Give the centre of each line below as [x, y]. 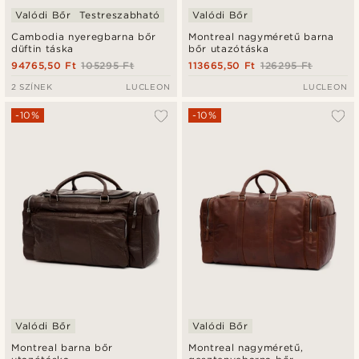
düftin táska [42, 49]
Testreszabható [119, 15]
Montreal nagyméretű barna [261, 37]
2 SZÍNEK [32, 87]
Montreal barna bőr [63, 348]
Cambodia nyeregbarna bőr [84, 37]
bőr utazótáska [229, 49]
